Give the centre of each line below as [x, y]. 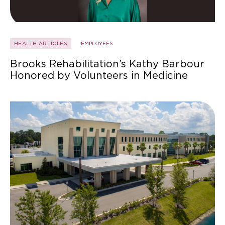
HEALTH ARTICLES [41, 43]
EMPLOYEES [97, 43]
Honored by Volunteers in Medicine [99, 76]
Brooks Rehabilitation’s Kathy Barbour [107, 64]
